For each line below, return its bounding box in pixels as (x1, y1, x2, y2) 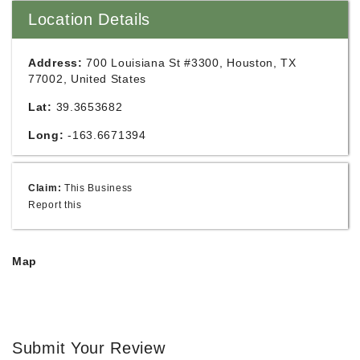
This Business (63, 182, 133, 193)
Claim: (28, 182, 62, 193)
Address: (28, 56, 83, 69)
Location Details (28, 10, 151, 28)
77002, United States (28, 72, 146, 85)
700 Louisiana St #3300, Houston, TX (86, 56, 297, 69)
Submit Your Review (12, 339, 166, 357)
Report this (28, 199, 82, 210)
